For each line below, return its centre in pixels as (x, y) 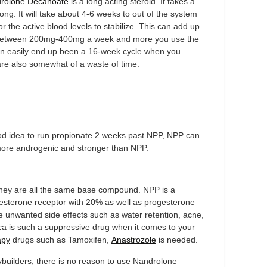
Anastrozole (134, 240)
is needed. (177, 240)
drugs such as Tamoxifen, (61, 240)
